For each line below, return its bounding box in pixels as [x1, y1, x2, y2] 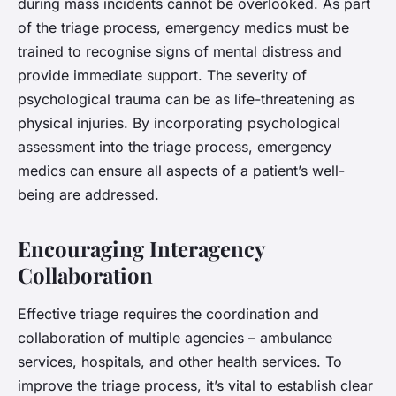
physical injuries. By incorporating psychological [18, 114, 340, 133]
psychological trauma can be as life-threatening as [18, 90, 354, 109]
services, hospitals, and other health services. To [18, 353, 342, 371]
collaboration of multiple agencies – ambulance [18, 329, 332, 347]
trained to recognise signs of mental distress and [18, 42, 342, 61]
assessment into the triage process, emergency [18, 138, 331, 156]
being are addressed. [18, 186, 159, 204]
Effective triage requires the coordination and [18, 305, 319, 324]
